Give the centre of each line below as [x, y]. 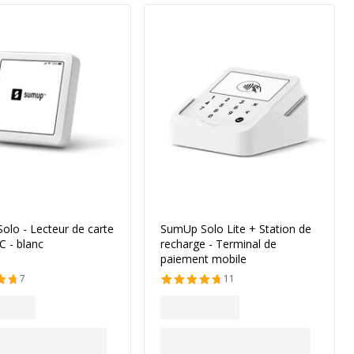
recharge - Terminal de [218, 244]
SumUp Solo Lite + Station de [236, 229]
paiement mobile [203, 259]
